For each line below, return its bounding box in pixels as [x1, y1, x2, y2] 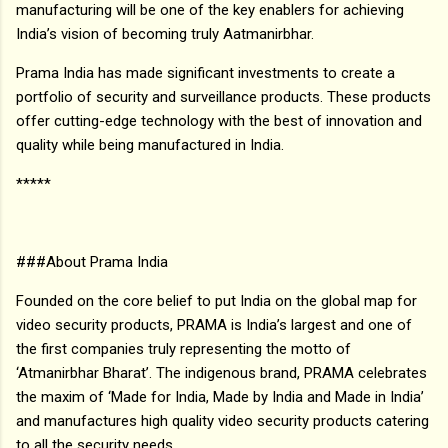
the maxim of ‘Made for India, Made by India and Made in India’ [16, 387, 424, 406]
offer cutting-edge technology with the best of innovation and [16, 111, 422, 130]
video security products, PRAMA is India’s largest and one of [16, 315, 412, 334]
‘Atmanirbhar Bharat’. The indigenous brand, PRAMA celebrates [16, 363, 427, 382]
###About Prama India [16, 252, 168, 271]
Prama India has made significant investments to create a [16, 63, 395, 82]
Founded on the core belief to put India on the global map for [16, 291, 417, 310]
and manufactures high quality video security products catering [16, 411, 429, 430]
